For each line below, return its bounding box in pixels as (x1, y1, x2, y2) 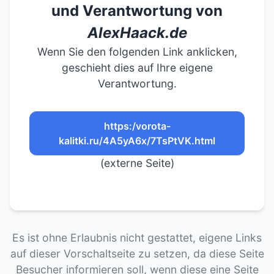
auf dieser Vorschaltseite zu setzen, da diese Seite (10, 247, 264, 260)
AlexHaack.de (87, 24, 187, 42)
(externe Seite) (100, 157, 174, 169)
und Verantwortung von (51, 2, 223, 20)
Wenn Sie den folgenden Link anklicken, (37, 45, 237, 58)
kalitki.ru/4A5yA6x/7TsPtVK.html (59, 135, 215, 147)
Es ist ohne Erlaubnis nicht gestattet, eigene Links (12, 231, 262, 244)
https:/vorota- (103, 120, 171, 132)
